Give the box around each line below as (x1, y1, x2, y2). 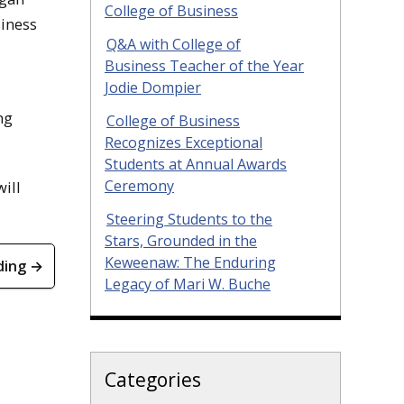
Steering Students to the (106, 208, 272, 229)
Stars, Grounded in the (105, 230, 257, 251)
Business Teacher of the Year (105, 55, 304, 76)
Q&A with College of (106, 33, 241, 54)
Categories (105, 366, 201, 392)
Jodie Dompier (105, 77, 201, 97)
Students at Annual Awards (105, 153, 287, 174)
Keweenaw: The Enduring (105, 252, 276, 272)
